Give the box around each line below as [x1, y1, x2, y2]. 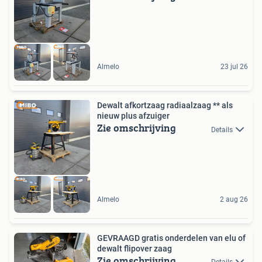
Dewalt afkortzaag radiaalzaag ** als [97, 101, 233, 111]
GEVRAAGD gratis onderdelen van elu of [97, 233, 246, 243]
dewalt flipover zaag [97, 243, 172, 253]
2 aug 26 [220, 195, 248, 204]
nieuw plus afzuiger [97, 111, 170, 121]
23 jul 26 [220, 63, 248, 71]
